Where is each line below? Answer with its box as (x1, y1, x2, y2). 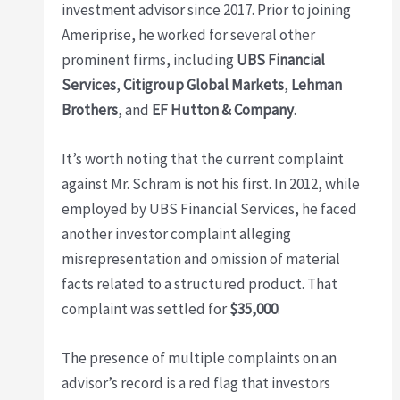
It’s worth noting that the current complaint (62, 149, 345, 170)
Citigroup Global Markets (123, 74, 285, 95)
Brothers (62, 99, 119, 120)
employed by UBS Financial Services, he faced (62, 199, 358, 220)
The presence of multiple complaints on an (62, 348, 337, 369)
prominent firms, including (62, 49, 237, 70)
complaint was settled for (62, 299, 230, 320)
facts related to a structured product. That (62, 274, 338, 295)
